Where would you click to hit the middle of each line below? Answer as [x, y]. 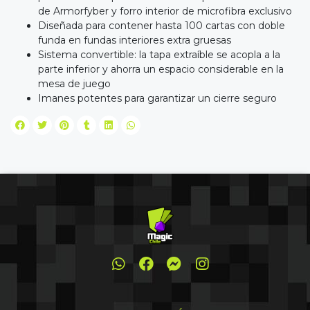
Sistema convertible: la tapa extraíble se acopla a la [159, 55]
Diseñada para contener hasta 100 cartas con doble [162, 26]
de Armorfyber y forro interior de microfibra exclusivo [165, 11]
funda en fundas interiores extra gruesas [135, 40]
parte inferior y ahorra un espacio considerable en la [161, 70]
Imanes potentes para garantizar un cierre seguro [157, 99]
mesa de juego [74, 84]
